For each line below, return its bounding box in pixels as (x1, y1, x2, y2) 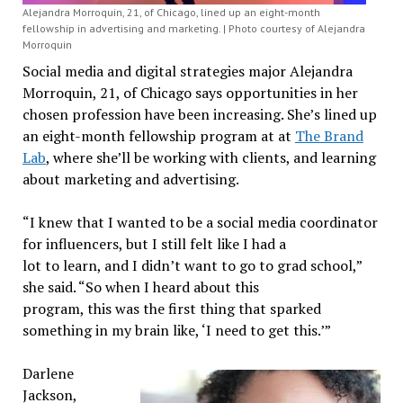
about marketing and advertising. (22, 168, 239, 189)
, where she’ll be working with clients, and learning (45, 147, 376, 167)
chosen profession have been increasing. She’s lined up (22, 103, 377, 124)
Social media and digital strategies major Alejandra (22, 60, 353, 81)
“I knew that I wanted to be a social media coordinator (22, 211, 378, 232)
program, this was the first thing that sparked (22, 298, 321, 318)
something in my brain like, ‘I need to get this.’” (22, 319, 331, 340)
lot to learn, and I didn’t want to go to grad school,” (22, 255, 362, 275)
